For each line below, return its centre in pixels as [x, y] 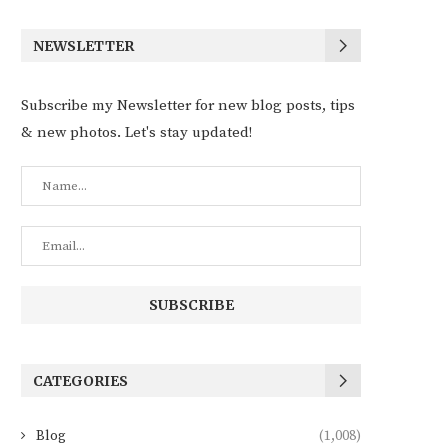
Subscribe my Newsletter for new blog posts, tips [188, 105]
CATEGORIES [80, 381]
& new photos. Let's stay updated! [136, 132]
